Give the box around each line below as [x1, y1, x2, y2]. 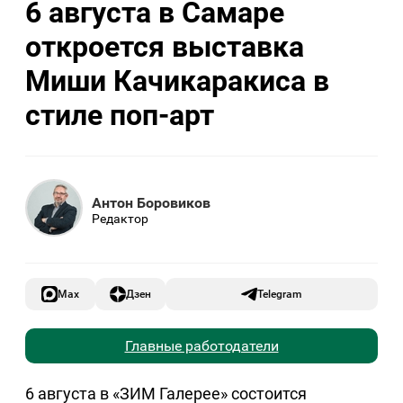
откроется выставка [25, 29, 304, 64]
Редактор [92, 210, 148, 226]
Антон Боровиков [92, 193, 210, 211]
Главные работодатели [124, 337, 279, 355]
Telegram [257, 287, 302, 301]
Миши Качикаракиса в [25, 63, 329, 98]
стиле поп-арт [25, 97, 214, 132]
